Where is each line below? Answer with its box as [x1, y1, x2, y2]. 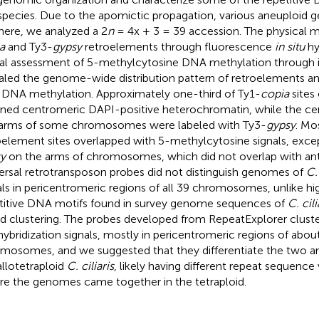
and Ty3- [4, 39, 53, 53]
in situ [274, 39, 305, 53]
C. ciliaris [66, 258, 114, 273]
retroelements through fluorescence [81, 39, 275, 53]
